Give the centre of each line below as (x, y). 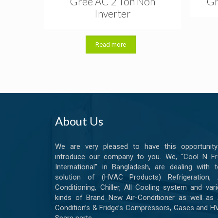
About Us (79, 121)
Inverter (112, 13)
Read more (111, 44)
